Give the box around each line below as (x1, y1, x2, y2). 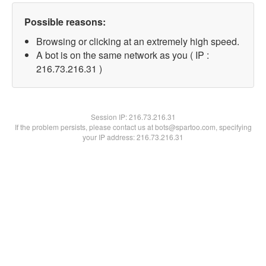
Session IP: (90, 112, 129, 122)
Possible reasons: (24, 15, 106, 28)
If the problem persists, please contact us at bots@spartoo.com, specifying (14, 122, 252, 132)
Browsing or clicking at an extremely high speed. (36, 34, 239, 48)
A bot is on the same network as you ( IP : (36, 48, 209, 62)
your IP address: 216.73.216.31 (83, 132, 183, 142)
